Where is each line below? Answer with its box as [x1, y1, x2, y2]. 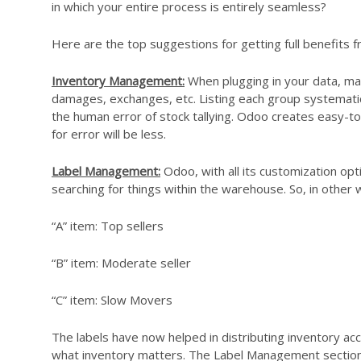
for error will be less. [52, 126, 166, 143]
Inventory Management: [52, 73, 185, 89]
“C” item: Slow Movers [52, 292, 172, 309]
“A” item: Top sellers [52, 218, 164, 234]
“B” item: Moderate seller [52, 255, 191, 272]
